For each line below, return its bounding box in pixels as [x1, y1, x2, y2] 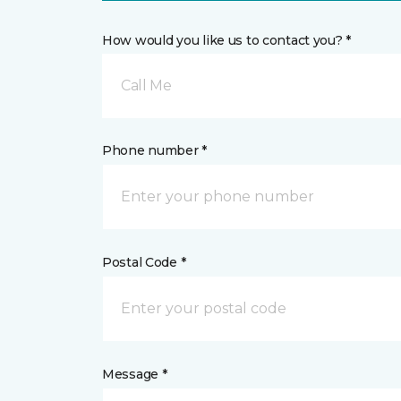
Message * [102, 366, 167, 382]
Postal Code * [102, 254, 186, 270]
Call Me [121, 77, 172, 94]
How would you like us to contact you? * [102, 32, 352, 48]
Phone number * [102, 142, 208, 158]
